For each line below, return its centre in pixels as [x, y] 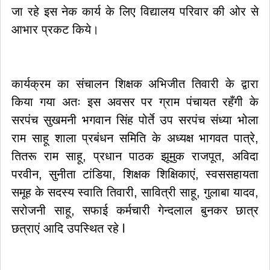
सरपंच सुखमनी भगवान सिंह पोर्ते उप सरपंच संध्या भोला [135, 120]
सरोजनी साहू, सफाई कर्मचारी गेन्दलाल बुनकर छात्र [135, 210]
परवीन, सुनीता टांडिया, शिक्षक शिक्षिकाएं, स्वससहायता [135, 174]
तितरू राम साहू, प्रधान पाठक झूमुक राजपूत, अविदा [135, 156]
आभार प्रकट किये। [55, 30]
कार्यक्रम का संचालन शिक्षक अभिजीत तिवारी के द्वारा [135, 84]
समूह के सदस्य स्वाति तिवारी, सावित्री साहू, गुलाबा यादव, [135, 192]
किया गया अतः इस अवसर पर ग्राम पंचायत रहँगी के [135, 102]
